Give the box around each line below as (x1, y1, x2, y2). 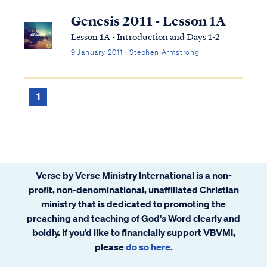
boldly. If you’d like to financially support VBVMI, (32, 226, 235, 238)
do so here (125, 240, 170, 253)
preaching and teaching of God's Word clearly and (27, 212, 240, 224)
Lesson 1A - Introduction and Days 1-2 (70, 29, 220, 43)
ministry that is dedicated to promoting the (41, 197, 226, 210)
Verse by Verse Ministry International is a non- (35, 169, 232, 181)
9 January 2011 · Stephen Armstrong (70, 46, 200, 57)
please (94, 240, 126, 253)
